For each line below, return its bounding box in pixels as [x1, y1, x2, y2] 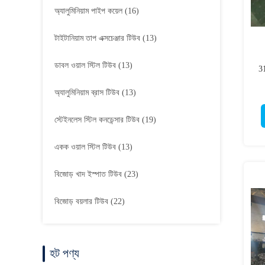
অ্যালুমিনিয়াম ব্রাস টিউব [54, 88, 119, 97]
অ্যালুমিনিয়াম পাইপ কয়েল [54, 7, 122, 15]
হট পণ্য [50, 247, 79, 260]
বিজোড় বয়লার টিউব [54, 197, 108, 206]
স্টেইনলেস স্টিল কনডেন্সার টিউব [54, 115, 140, 124]
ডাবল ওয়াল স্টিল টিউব [54, 61, 116, 70]
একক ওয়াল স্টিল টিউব [54, 143, 116, 151]
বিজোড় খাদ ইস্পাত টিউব [54, 170, 122, 179]
